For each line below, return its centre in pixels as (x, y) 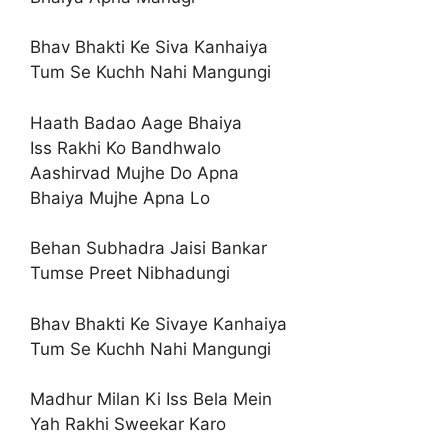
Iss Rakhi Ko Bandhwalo (125, 147)
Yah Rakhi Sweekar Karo (128, 424)
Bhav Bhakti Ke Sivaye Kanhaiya (158, 323)
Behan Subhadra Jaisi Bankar (148, 248)
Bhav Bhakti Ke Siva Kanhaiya (149, 47)
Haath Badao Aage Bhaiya (136, 122)
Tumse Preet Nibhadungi (130, 273)
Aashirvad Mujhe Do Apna (134, 172)
